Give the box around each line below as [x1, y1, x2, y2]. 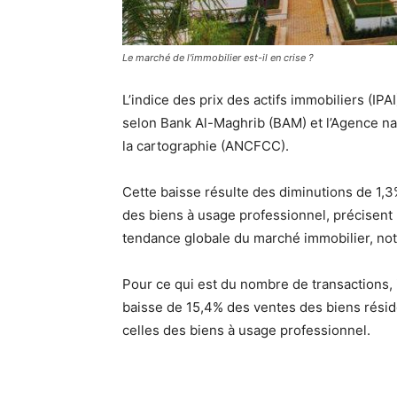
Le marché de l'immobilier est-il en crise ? [122, 51, 314, 64]
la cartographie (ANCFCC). [122, 137, 289, 154]
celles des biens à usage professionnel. [122, 322, 370, 339]
